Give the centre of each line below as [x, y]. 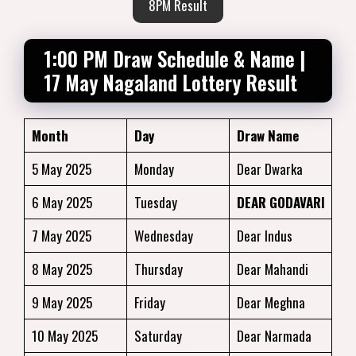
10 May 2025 [64, 336]
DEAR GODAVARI [281, 202]
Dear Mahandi [272, 269]
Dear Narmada [274, 336]
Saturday [158, 336]
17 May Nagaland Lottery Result [170, 82]
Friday [149, 302]
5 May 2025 [61, 169]
